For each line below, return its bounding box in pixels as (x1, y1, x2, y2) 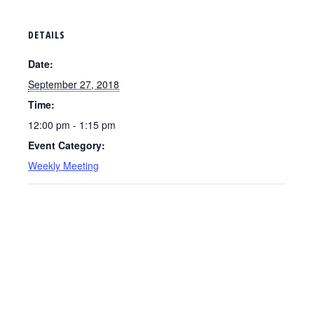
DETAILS (28, 28, 65, 41)
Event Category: (28, 138, 105, 152)
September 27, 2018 (28, 77, 119, 91)
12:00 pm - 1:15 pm (28, 118, 116, 132)
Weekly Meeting (28, 158, 99, 172)
